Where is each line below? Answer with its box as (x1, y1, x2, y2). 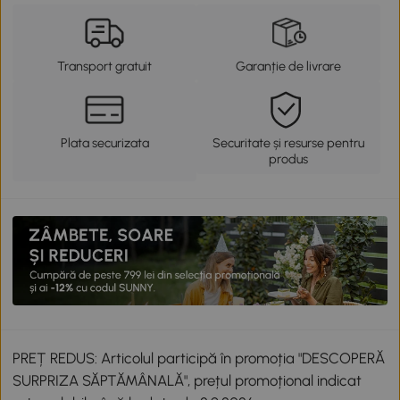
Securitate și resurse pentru (212, 134, 364, 151)
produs (268, 150, 308, 167)
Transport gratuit (57, 57, 153, 74)
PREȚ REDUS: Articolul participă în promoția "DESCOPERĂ (12, 349, 386, 368)
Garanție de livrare (235, 57, 341, 74)
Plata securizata (60, 134, 149, 151)
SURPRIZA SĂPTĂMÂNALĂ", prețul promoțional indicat (12, 371, 362, 390)
